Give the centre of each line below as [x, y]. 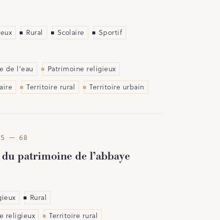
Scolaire [71, 32]
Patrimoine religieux [82, 69]
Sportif [110, 32]
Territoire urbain [117, 87]
